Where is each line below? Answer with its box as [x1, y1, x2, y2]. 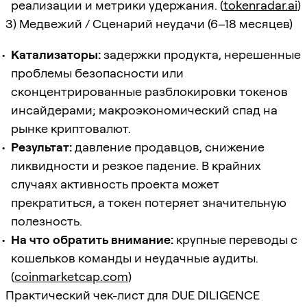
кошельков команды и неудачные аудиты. [11, 250, 258, 265]
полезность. [11, 213, 82, 228]
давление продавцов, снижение [72, 139, 265, 154]
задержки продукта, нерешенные [101, 47, 301, 62]
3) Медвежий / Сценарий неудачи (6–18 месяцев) [5, 16, 293, 31]
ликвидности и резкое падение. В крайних [11, 158, 261, 173]
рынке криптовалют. [11, 121, 131, 136]
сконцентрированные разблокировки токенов [11, 84, 288, 99]
